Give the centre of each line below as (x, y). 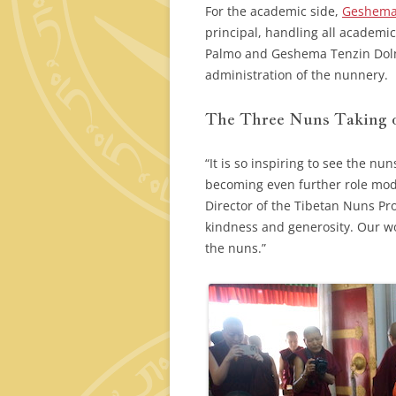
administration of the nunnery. (297, 75)
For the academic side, (274, 11)
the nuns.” (236, 248)
